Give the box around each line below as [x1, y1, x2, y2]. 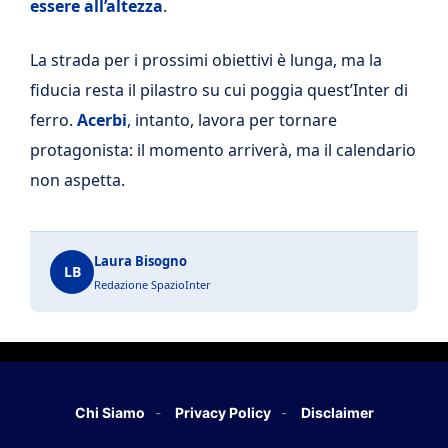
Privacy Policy [174, 403, 271, 421]
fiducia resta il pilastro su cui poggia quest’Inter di [30, 78, 408, 101]
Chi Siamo [74, 403, 145, 421]
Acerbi [77, 108, 127, 131]
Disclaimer [300, 403, 374, 421]
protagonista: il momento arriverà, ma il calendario [30, 138, 416, 161]
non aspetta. [30, 168, 125, 191]
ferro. [30, 108, 77, 131]
